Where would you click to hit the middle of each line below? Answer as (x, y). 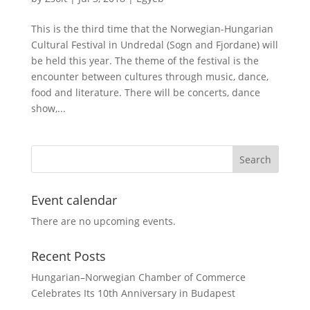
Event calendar (74, 200)
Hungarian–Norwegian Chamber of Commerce (138, 277)
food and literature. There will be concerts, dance (145, 93)
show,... (48, 109)
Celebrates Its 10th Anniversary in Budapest (133, 293)
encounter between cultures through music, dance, (149, 77)
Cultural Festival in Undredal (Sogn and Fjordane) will (154, 45)
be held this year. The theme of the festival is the (145, 61)
